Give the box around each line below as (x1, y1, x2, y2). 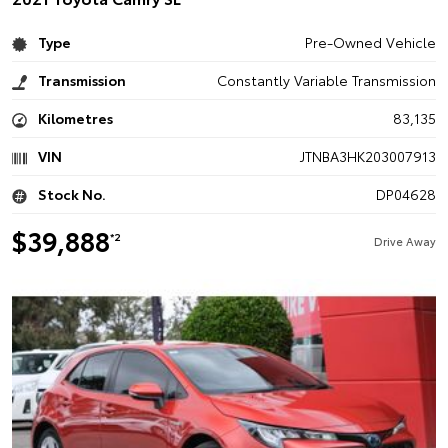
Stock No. (35, 184, 106, 204)
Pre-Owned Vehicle (304, 32, 436, 52)
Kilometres (35, 108, 113, 128)
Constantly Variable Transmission (216, 70, 436, 90)
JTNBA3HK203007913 (299, 146, 436, 166)
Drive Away (373, 233, 436, 249)
